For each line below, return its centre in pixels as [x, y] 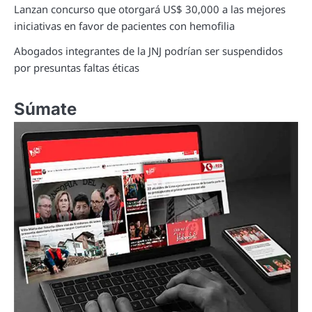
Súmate [45, 109]
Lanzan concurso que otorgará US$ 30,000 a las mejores [150, 9]
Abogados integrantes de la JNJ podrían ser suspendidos [148, 50]
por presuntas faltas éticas [77, 67]
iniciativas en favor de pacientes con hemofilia [124, 25]
